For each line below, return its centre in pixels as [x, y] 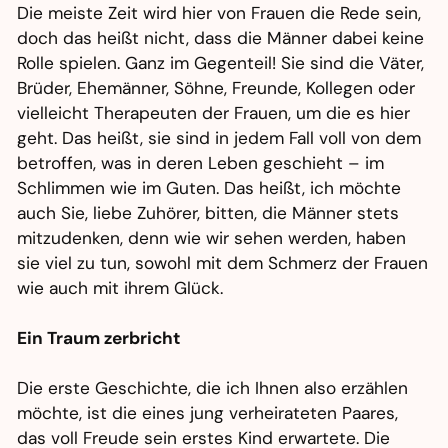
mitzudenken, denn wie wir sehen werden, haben [212, 238]
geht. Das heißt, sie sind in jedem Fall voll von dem [219, 138]
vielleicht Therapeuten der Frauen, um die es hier [214, 113]
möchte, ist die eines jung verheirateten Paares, [208, 413]
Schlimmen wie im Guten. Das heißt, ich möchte [209, 188]
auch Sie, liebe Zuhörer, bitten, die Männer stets [208, 213]
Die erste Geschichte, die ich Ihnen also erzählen [213, 388]
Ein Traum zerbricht [99, 338]
